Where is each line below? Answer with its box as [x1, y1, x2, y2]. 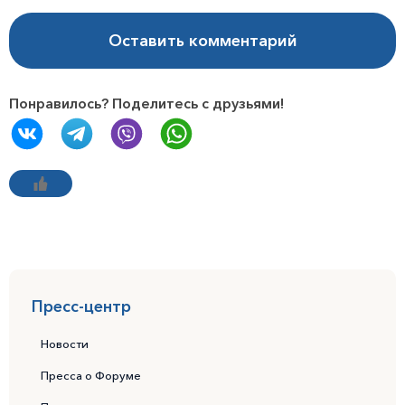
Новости [41, 336, 89, 352]
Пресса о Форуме [41, 368, 141, 383]
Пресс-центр [32, 297, 131, 317]
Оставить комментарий [108, 31, 297, 52]
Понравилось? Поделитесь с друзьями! [9, 94, 284, 113]
